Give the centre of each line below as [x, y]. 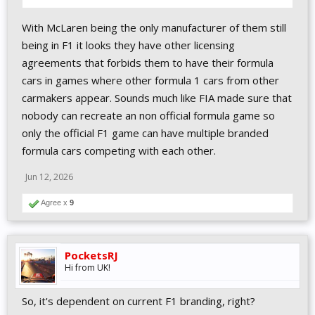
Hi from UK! [88, 268]
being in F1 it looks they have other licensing [128, 45]
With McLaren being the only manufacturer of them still [154, 27]
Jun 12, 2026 [49, 177]
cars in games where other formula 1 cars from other [150, 80]
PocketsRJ [91, 255]
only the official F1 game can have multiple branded [145, 133]
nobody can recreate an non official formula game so [148, 115]
